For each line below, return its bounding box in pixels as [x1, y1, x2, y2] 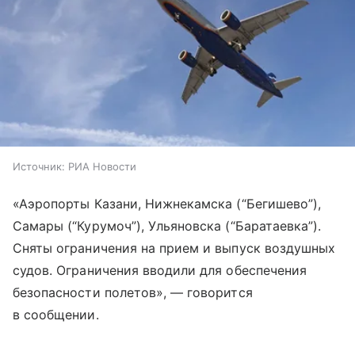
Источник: [13, 160, 65, 174]
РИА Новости [68, 160, 136, 174]
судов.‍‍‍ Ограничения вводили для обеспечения [13, 262, 307, 279]
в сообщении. [13, 307, 99, 323]
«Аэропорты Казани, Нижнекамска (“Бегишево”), [13, 196, 322, 212]
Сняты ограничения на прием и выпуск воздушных [13, 240, 336, 257]
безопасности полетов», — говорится [13, 284, 253, 301]
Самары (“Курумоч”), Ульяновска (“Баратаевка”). [13, 218, 322, 235]
